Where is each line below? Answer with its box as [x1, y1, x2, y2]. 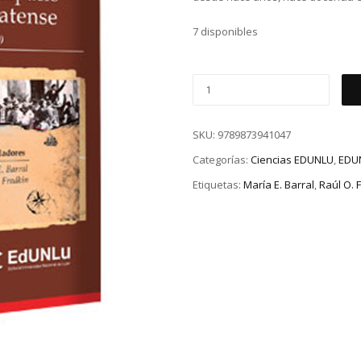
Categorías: [193, 152, 251, 168]
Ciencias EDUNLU [251, 152, 334, 168]
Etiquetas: [193, 176, 243, 192]
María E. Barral [243, 176, 314, 192]
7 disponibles [193, 24, 258, 39]
